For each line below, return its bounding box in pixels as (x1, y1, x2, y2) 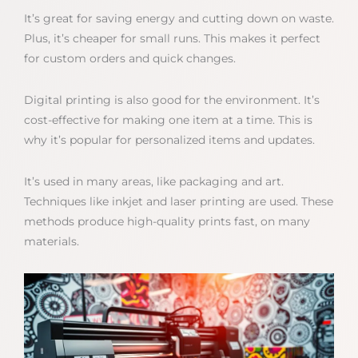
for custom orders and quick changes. (24, 52, 236, 66)
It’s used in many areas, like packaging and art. (24, 174, 284, 188)
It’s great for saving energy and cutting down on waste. (24, 12, 334, 26)
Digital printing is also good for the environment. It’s (24, 93, 320, 106)
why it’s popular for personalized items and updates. (24, 133, 315, 146)
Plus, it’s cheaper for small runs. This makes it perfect (24, 32, 320, 46)
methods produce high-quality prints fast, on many (24, 214, 310, 228)
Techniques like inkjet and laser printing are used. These (24, 194, 333, 208)
